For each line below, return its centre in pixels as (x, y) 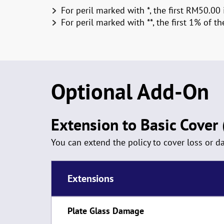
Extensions (90, 178)
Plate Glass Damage (106, 211)
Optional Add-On (130, 91)
